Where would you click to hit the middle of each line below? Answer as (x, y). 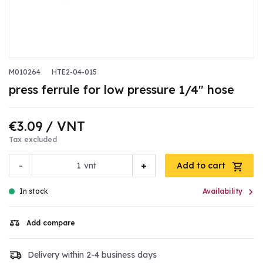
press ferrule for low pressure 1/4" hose (122, 90)
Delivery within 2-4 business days (92, 254)
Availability (222, 191)
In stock (34, 191)
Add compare (51, 223)
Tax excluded (33, 140)
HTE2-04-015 (74, 72)
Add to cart (202, 166)
